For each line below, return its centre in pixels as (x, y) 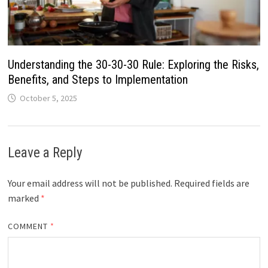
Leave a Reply (45, 153)
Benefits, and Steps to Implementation (98, 80)
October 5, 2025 (48, 98)
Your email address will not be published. (90, 183)
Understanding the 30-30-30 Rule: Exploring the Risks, (133, 65)
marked (24, 198)
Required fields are (211, 183)
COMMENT (29, 226)
